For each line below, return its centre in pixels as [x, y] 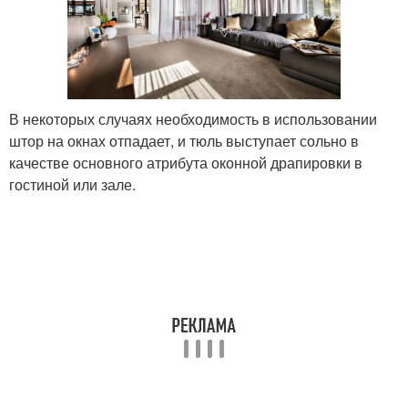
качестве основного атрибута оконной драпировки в [186, 162]
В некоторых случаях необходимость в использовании [193, 118]
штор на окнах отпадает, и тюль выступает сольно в [184, 140]
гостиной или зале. [72, 184]
